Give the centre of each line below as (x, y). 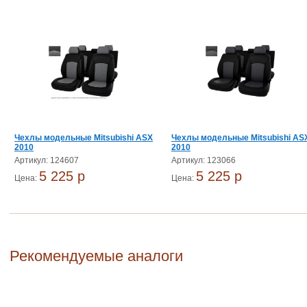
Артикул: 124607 (47, 160)
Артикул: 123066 (204, 160)
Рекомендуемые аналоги (96, 256)
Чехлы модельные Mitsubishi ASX (84, 138)
